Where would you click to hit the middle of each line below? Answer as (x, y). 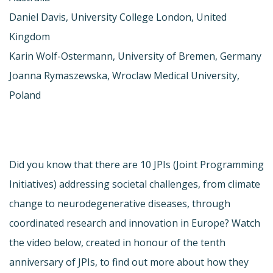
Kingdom (30, 36)
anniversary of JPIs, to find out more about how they (129, 262)
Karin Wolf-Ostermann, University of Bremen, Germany (135, 56)
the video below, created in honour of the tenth (117, 242)
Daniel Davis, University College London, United (118, 17)
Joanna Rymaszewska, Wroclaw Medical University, (124, 75)
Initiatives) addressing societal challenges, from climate (135, 184)
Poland (25, 95)
